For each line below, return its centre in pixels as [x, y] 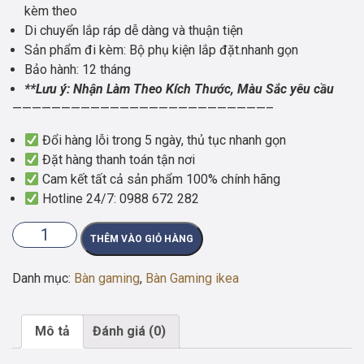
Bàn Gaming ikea [192, 279]
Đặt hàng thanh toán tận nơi [117, 160]
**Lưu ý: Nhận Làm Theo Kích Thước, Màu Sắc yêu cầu [179, 89]
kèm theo [51, 11]
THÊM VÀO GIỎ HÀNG [142, 239]
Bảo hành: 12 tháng [78, 70]
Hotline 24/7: [80, 199]
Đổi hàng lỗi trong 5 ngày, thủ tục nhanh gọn [163, 141]
